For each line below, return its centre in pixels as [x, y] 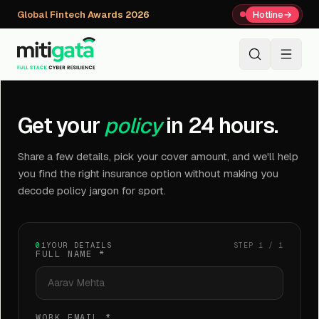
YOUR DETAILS [79, 245]
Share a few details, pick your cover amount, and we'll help [158, 156]
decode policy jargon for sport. [92, 190]
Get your [59, 126]
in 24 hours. [222, 126]
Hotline [268, 14]
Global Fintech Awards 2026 [83, 14]
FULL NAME [64, 254]
